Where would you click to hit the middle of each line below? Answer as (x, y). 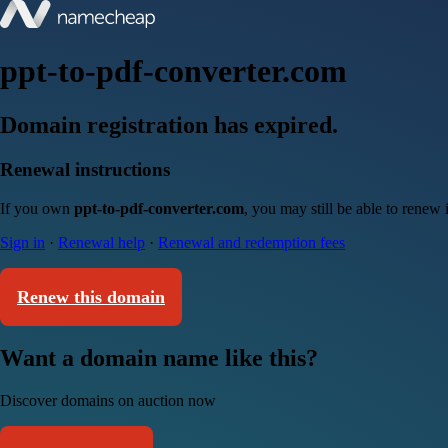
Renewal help (101, 242)
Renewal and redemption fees (251, 242)
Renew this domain (91, 296)
